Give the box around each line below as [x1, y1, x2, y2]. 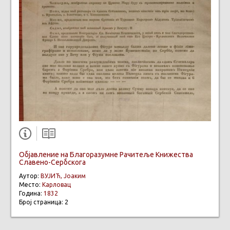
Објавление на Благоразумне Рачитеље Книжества [19, 150, 193, 159]
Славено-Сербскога [19, 158, 86, 167]
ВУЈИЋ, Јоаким [41, 172, 86, 180]
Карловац [42, 181, 71, 188]
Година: [19, 190, 44, 197]
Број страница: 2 [19, 199, 68, 206]
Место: [19, 181, 42, 188]
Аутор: [19, 172, 41, 180]
